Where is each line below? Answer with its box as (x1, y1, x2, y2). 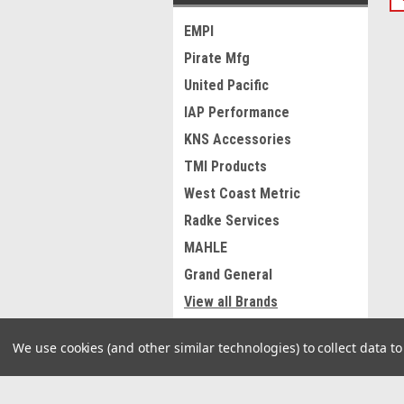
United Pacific (184, 77, 269, 94)
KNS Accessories (184, 131, 291, 148)
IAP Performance (184, 104, 289, 121)
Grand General (184, 266, 272, 283)
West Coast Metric (184, 185, 300, 202)
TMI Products (184, 158, 267, 175)
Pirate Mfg (184, 50, 250, 67)
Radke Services (184, 212, 280, 229)
